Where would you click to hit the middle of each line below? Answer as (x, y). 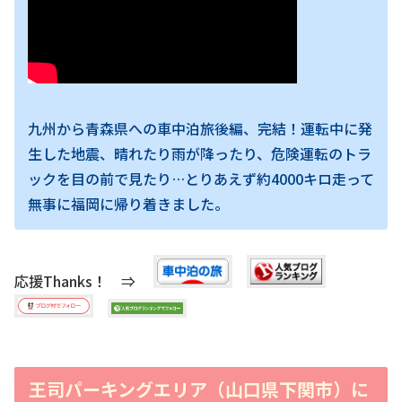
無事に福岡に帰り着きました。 (128, 203)
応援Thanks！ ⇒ (84, 281)
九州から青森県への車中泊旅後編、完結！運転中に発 (200, 128)
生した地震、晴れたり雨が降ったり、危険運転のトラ (200, 153)
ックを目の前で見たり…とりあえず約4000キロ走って (201, 178)
